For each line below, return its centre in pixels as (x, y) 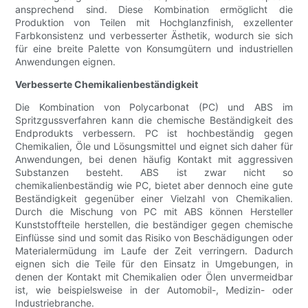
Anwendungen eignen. (66, 62)
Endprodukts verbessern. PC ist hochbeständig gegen (154, 133)
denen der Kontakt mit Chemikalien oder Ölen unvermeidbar (154, 277)
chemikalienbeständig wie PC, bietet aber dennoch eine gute (154, 186)
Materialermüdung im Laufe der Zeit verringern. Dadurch (154, 251)
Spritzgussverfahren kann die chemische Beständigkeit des (154, 120)
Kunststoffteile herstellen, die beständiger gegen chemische (154, 225)
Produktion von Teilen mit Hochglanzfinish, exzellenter (154, 23)
